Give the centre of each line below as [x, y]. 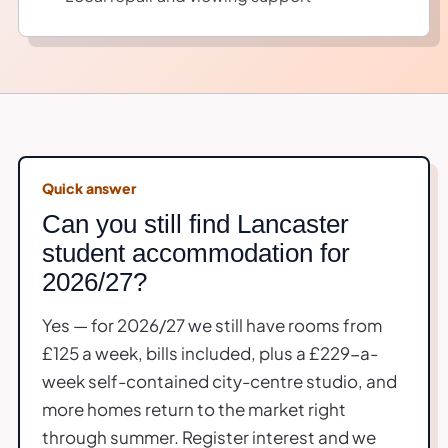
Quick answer [89, 187]
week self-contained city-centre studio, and [219, 380]
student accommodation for [196, 252]
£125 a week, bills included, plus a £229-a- [210, 352]
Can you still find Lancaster [195, 223]
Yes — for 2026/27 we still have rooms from [212, 324]
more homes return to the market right [194, 408]
